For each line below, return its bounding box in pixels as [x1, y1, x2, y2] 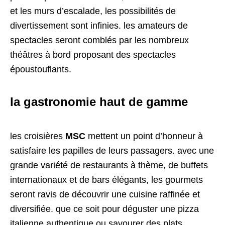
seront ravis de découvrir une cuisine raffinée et [10, 189, 200, 200]
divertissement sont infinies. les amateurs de [10, 21, 188, 31]
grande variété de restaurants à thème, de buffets [10, 160, 208, 171]
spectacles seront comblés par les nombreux [10, 35, 189, 46]
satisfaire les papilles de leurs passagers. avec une [10, 146, 214, 156]
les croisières [10, 131, 65, 142]
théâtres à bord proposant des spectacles [10, 50, 176, 60]
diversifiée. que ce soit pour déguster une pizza [10, 204, 199, 214]
